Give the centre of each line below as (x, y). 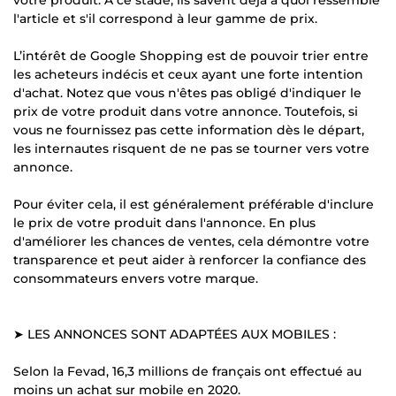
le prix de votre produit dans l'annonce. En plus (164, 222)
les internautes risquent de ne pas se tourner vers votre (191, 148)
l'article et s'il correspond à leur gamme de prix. (165, 18)
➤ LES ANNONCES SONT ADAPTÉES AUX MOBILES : (175, 334)
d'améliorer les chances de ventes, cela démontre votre (191, 241)
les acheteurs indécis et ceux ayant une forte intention (188, 74)
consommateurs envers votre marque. (136, 278)
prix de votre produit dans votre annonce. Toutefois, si (186, 111)
